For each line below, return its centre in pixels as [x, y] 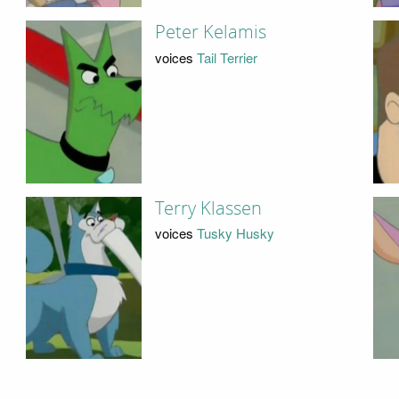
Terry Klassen [208, 208]
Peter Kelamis [210, 33]
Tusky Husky [235, 233]
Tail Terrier [227, 57]
